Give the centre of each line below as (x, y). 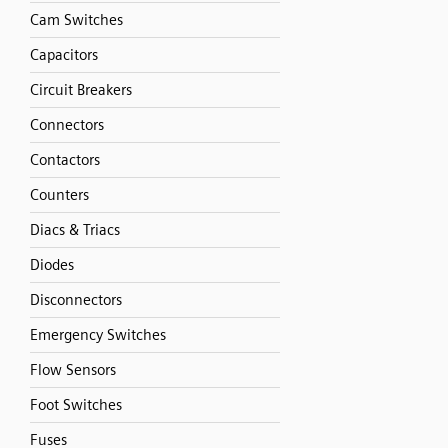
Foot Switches (76, 405)
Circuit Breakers (81, 90)
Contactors (65, 160)
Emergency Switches (98, 335)
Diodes (52, 265)
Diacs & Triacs (75, 230)
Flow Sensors (73, 370)
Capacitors (64, 55)
